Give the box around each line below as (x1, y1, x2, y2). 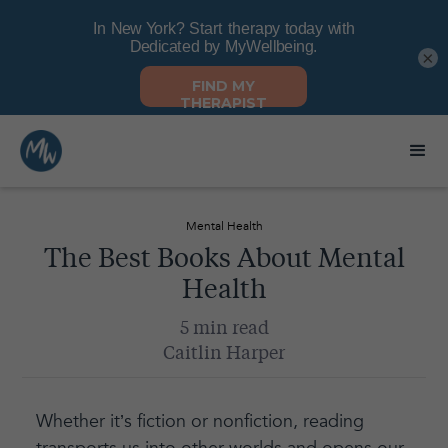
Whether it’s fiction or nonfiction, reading (35, 409, 364, 434)
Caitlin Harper (163, 345, 285, 363)
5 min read (179, 320, 269, 338)
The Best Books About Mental (43, 247, 405, 273)
